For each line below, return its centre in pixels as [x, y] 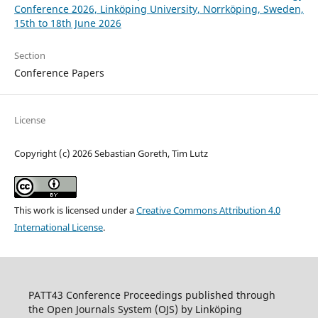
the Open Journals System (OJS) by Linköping [135, 309]
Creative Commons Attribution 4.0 [208, 210]
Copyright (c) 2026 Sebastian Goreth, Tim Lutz [111, 154]
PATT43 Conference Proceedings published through [152, 295]
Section [29, 56]
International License [58, 227]
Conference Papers [59, 73]
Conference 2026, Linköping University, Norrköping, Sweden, [159, 9]
